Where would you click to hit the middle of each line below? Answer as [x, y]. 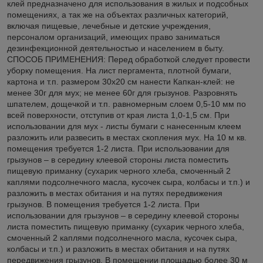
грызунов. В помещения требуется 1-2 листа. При [103, 204]
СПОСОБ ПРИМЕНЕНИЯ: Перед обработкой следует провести [129, 59]
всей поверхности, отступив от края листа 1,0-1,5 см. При [118, 115]
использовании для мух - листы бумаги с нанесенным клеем [124, 126]
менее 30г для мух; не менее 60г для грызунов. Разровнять [122, 92]
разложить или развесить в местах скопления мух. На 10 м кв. [127, 137]
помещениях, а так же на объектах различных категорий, [118, 14]
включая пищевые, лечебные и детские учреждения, [109, 26]
